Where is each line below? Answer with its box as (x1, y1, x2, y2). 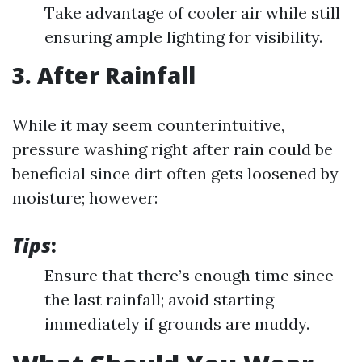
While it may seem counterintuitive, (12, 115, 284, 135)
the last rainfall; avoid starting (44, 289, 274, 309)
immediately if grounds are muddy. (44, 314, 309, 334)
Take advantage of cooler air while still (44, 2, 340, 23)
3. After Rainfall (12, 60, 196, 90)
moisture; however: (12, 187, 158, 208)
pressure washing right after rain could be (12, 139, 333, 159)
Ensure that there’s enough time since (44, 265, 334, 285)
